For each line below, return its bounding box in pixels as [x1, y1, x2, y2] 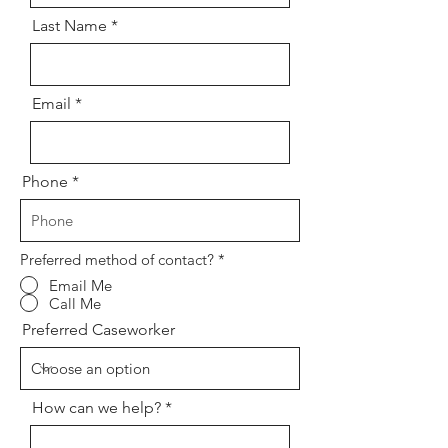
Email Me [49, 275, 112, 295]
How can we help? [32, 398, 161, 417]
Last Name [32, 16, 107, 35]
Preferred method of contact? [20, 250, 214, 269]
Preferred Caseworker [22, 320, 175, 339]
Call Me [49, 293, 101, 313]
